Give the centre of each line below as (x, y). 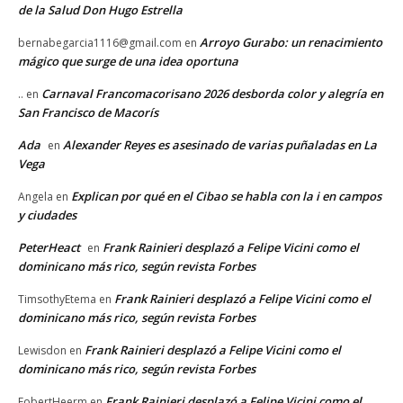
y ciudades (47, 215)
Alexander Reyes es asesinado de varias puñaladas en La (220, 145)
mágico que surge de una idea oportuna (128, 62)
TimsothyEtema (57, 300)
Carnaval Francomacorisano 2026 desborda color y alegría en (212, 94)
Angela (36, 197)
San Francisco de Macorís (88, 113)
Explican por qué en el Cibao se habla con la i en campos (226, 197)
